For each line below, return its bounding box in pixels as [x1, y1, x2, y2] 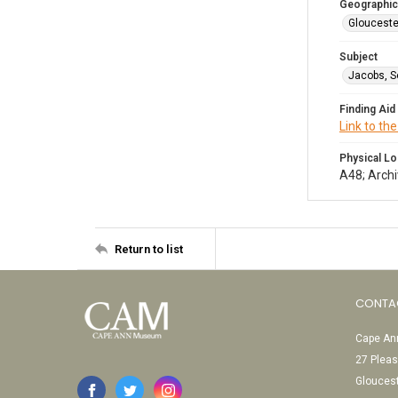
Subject [339, 51, 378, 63]
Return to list [115, 242, 183, 256]
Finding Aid [339, 103, 395, 115]
